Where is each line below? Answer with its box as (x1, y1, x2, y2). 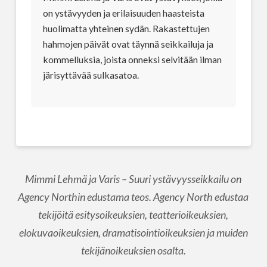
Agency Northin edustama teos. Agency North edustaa (18, 190, 249, 204)
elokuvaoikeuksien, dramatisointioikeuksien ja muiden (18, 226, 248, 240)
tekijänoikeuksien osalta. (80, 244, 186, 257)
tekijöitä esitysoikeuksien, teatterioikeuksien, (38, 208, 229, 222)
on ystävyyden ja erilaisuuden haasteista (42, 7, 204, 19)
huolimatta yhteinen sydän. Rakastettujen (42, 23, 210, 35)
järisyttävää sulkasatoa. (42, 69, 139, 81)
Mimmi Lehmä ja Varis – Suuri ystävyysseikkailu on (25, 172, 242, 186)
